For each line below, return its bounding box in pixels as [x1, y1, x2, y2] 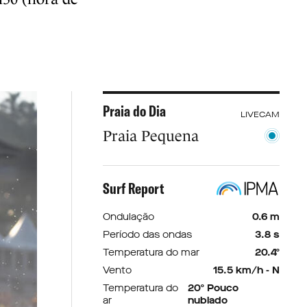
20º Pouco [188, 282, 239, 295]
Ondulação [102, 210, 154, 223]
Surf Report [102, 179, 164, 198]
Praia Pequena [102, 127, 199, 145]
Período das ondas [102, 228, 192, 241]
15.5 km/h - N [213, 264, 280, 277]
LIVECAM [241, 109, 280, 120]
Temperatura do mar [102, 246, 199, 259]
